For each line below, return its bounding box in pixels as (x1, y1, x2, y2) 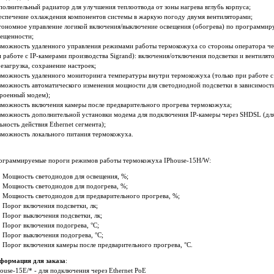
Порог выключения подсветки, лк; (2, 212, 102, 220)
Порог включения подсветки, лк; (2, 202, 98, 210)
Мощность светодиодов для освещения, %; (2, 173, 128, 180)
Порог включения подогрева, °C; (2, 222, 99, 229)
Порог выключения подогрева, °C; (2, 232, 103, 239)
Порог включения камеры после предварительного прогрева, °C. (2, 242, 193, 249)
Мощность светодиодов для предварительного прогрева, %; (2, 193, 180, 200)
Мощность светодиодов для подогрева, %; (2, 183, 128, 190)
